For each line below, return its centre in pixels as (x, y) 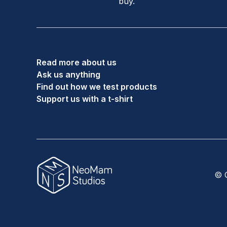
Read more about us (77, 62)
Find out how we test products (97, 86)
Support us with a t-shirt (85, 99)
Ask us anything (68, 74)
